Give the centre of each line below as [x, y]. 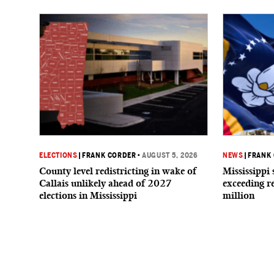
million [239, 195]
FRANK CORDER [109, 155]
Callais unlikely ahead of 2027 [106, 183]
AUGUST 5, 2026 [170, 155]
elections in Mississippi [88, 195]
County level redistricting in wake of [118, 171]
